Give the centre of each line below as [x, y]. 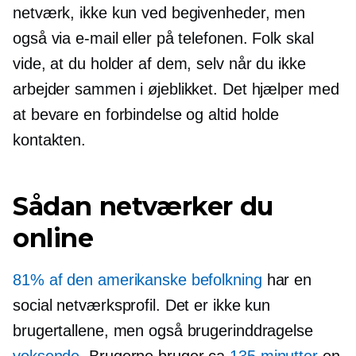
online [53, 238]
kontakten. [50, 139]
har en [287, 279]
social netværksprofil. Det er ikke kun [142, 305]
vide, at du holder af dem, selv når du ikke [159, 63]
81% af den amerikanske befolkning [137, 279]
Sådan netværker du [143, 206]
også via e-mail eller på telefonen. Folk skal [163, 38]
